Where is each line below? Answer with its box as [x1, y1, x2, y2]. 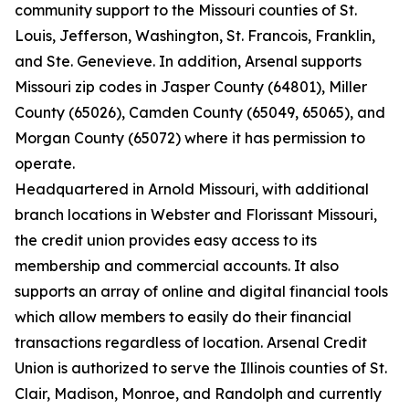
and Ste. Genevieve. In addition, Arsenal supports [15, 52, 362, 70]
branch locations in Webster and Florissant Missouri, [15, 205, 377, 224]
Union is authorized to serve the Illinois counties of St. [15, 359, 387, 377]
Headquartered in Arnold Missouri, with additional [15, 180, 369, 198]
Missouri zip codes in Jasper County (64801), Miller [15, 78, 367, 96]
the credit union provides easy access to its [15, 231, 317, 249]
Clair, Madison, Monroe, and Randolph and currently [15, 384, 382, 403]
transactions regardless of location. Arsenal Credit [15, 333, 367, 351]
